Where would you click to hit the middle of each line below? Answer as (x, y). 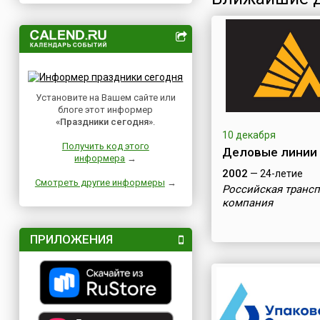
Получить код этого (105, 146)
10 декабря (249, 135)
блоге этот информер (106, 110)
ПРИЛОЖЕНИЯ (71, 239)
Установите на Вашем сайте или (105, 97)
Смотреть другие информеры (100, 182)
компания (247, 203)
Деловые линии (269, 152)
